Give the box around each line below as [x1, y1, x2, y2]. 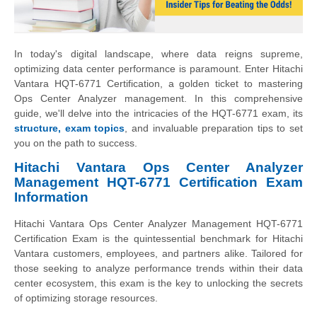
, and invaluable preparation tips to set [125, 122, 303, 134]
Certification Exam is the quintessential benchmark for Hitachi [14, 232, 303, 244]
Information [14, 189, 88, 204]
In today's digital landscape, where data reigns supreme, [14, 48, 303, 60]
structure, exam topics [14, 122, 125, 134]
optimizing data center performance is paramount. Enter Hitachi [14, 63, 303, 75]
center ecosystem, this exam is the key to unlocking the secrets [14, 277, 303, 289]
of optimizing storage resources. [14, 292, 158, 304]
